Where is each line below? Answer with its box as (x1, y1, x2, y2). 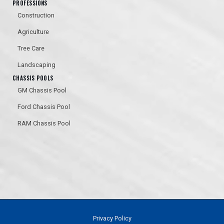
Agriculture (17, 28, 49, 36)
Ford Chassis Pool (17, 103, 70, 111)
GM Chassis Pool (17, 86, 66, 94)
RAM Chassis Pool (17, 119, 70, 127)
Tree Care (17, 44, 44, 52)
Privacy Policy (92, 214, 131, 222)
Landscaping (17, 61, 55, 69)
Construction (17, 11, 54, 19)
